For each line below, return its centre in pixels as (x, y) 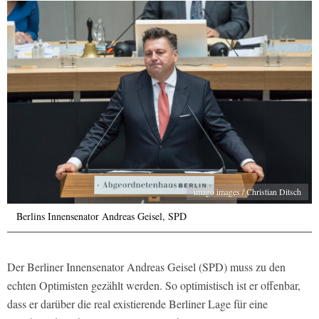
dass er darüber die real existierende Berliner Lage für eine (137, 304)
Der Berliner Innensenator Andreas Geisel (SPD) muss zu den (146, 267)
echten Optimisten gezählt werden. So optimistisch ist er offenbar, (154, 286)
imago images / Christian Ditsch (247, 192)
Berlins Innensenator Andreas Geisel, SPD (101, 216)
